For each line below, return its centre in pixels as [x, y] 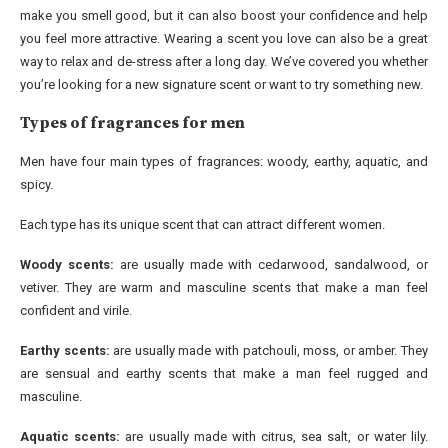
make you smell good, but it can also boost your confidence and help [224, 16]
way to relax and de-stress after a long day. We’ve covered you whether [224, 62]
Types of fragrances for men [132, 123]
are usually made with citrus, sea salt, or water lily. [274, 437]
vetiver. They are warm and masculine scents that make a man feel [224, 288]
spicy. [36, 185]
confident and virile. [76, 311]
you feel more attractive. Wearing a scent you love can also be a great [224, 39]
